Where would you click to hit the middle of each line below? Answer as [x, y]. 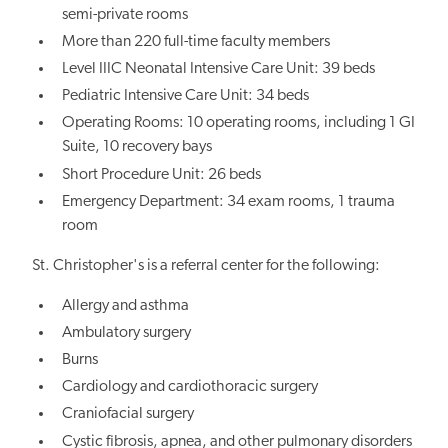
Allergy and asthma [126, 305]
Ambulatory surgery [127, 332]
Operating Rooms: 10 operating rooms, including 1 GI [239, 123]
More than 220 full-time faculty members [196, 41]
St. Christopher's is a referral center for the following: [206, 265]
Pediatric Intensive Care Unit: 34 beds [186, 96]
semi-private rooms [125, 14]
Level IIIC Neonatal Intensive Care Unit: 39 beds [219, 68]
